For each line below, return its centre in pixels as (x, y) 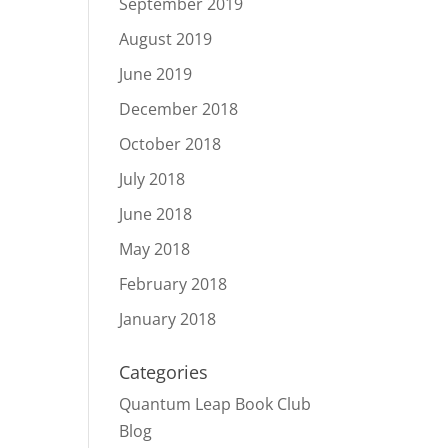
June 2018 (156, 214)
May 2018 (155, 249)
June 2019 (156, 74)
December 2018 (179, 109)
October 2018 (170, 144)
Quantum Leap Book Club (215, 404)
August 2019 (166, 39)
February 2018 (173, 284)
